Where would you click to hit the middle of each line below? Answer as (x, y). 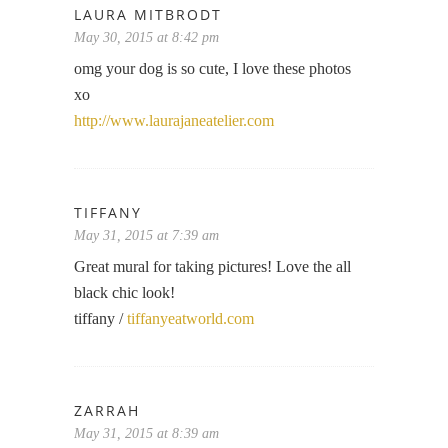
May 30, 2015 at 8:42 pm (146, 37)
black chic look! (124, 292)
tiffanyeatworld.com (190, 318)
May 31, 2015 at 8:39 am (146, 433)
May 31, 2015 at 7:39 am (146, 235)
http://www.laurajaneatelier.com (174, 120)
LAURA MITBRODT (148, 14)
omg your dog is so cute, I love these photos (212, 68)
